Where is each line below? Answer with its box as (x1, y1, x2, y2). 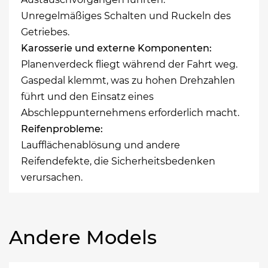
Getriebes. (21, 26, 69, 38)
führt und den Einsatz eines (21, 90, 154, 102)
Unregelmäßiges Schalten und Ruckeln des (21, 10, 231, 22)
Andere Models (9, 225, 157, 249)
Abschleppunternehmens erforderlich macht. (21, 106, 239, 118)
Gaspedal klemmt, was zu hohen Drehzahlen (21, 74, 235, 86)
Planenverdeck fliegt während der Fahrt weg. (21, 58, 237, 70)
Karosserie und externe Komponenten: (21, 42, 212, 54)
